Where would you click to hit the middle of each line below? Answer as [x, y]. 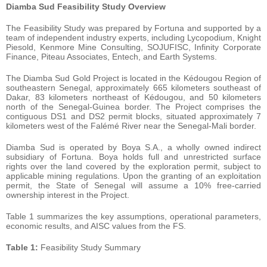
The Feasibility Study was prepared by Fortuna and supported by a [133, 28]
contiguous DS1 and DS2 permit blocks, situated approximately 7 [133, 116]
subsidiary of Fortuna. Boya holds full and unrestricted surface [133, 156]
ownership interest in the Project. [68, 195]
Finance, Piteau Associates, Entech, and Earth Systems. [111, 56]
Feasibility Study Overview [111, 6]
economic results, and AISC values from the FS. [96, 226]
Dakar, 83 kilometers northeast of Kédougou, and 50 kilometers [133, 97]
